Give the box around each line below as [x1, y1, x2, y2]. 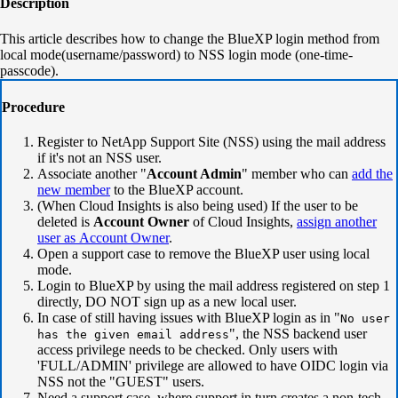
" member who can [242, 166, 352, 182]
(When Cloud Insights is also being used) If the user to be [37, 198, 358, 214]
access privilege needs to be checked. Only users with [37, 342, 338, 358]
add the [352, 166, 393, 182]
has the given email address [37, 328, 229, 342]
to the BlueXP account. [110, 182, 243, 198]
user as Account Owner [37, 230, 169, 246]
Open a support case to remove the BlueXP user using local [37, 246, 370, 262]
